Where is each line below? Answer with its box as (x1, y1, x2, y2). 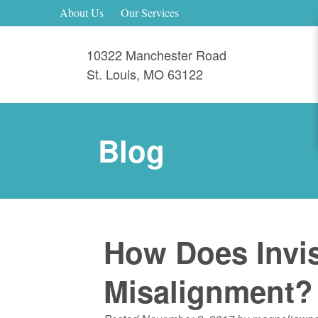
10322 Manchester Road (87, 45, 226, 64)
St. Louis (87, 64, 136, 83)
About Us (60, 5, 104, 21)
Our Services (121, 5, 179, 21)
